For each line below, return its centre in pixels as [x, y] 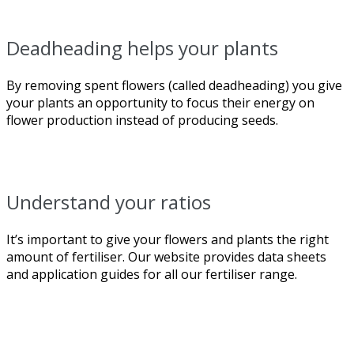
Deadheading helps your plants [142, 47]
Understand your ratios [109, 201]
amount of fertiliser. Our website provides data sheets [166, 256]
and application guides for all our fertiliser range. [152, 274]
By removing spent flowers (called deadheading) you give [174, 85]
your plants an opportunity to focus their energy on [160, 102]
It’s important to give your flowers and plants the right [168, 239]
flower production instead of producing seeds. [142, 120]
